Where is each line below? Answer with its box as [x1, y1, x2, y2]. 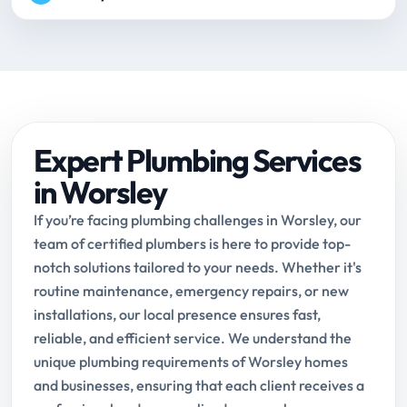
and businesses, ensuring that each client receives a [34, 376, 364, 395]
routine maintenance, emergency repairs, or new [34, 282, 349, 301]
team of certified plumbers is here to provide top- [34, 234, 351, 253]
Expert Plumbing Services [34, 141, 362, 181]
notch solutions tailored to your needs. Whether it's [34, 258, 362, 277]
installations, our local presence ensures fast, [34, 305, 321, 324]
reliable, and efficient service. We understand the [34, 329, 352, 348]
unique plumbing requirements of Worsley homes [34, 352, 348, 372]
